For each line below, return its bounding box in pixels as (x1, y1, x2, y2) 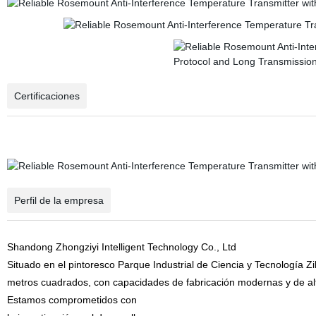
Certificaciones (13, 90, 80, 102)
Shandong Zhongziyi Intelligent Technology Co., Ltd (6, 241, 236, 253)
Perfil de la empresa (13, 195, 104, 206)
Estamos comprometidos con (6, 294, 137, 305)
